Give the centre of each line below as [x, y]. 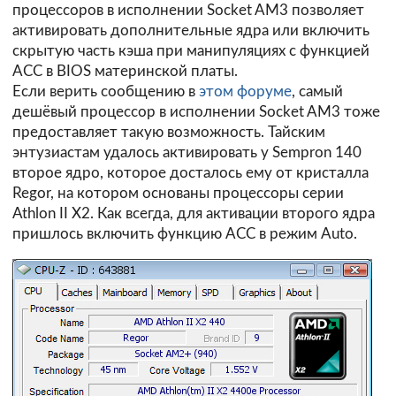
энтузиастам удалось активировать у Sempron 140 [187, 153]
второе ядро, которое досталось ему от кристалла [190, 173]
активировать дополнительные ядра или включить [191, 31]
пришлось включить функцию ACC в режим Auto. [185, 234]
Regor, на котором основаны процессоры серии [178, 194]
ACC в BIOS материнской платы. [125, 72]
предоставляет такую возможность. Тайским [169, 133]
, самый [317, 92]
